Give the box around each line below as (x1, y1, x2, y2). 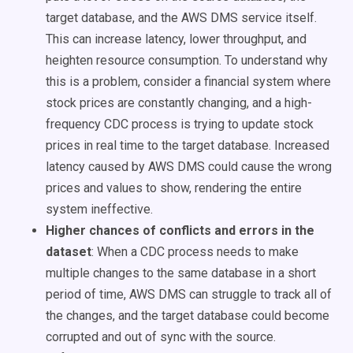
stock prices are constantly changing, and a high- (46, 95, 312, 110)
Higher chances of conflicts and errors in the (46, 223, 314, 238)
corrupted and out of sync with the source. (46, 329, 276, 344)
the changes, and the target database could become (46, 308, 329, 323)
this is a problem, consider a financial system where (46, 74, 331, 89)
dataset (46, 244, 91, 259)
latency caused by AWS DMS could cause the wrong (46, 159, 332, 174)
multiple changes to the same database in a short (46, 266, 316, 281)
